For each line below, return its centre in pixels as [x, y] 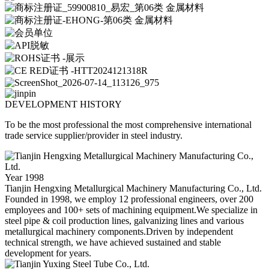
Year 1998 [24, 177]
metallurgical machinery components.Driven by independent [119, 231]
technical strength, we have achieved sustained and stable [113, 242]
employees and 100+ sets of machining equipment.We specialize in [131, 210]
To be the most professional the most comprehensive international [128, 124]
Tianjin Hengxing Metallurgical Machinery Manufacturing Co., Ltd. [133, 188]
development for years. [48, 253]
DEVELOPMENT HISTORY [63, 104]
